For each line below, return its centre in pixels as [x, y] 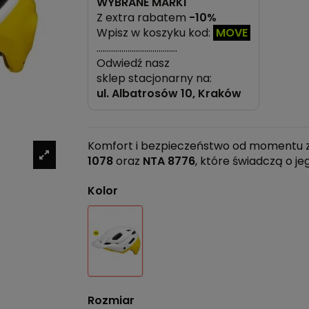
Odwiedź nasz [133, 63]
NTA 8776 [169, 161]
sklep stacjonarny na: [154, 79]
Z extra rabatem [143, 18]
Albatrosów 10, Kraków [177, 94]
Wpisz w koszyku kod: [155, 33]
